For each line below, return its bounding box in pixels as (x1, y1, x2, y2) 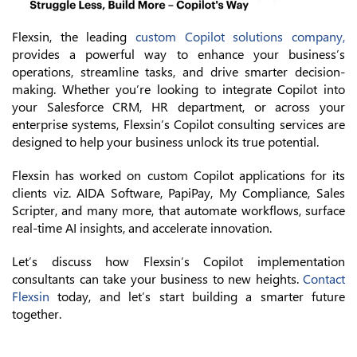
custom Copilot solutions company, (135, 28, 345, 45)
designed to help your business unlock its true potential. (12, 133, 319, 151)
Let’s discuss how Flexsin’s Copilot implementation (12, 253, 345, 270)
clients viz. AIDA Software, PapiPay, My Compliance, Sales (12, 184, 345, 202)
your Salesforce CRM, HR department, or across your (12, 98, 345, 116)
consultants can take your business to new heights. (12, 270, 303, 288)
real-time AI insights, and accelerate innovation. (12, 219, 272, 237)
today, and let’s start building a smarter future (49, 288, 345, 305)
